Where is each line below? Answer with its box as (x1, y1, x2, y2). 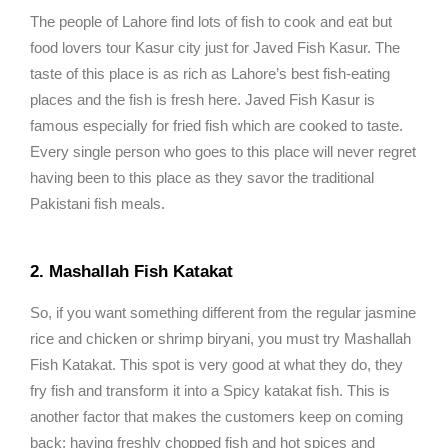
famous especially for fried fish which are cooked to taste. (30, 117, 403, 135)
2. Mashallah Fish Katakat (30, 262, 233, 282)
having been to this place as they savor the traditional (30, 169, 374, 187)
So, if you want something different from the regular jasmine (30, 304, 416, 322)
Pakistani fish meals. (30, 195, 165, 213)
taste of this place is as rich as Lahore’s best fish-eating (30, 65, 390, 83)
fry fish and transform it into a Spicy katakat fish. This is (30, 382, 390, 400)
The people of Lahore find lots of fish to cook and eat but (30, 13, 392, 31)
